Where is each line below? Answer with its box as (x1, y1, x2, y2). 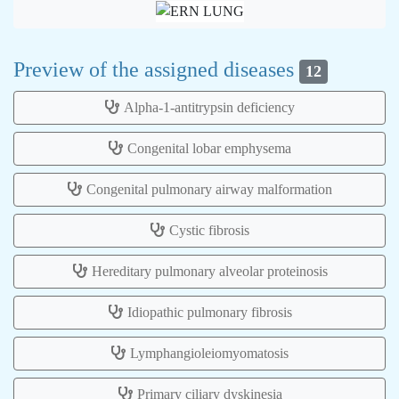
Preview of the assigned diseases (13, 58, 299, 82)
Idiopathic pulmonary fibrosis (126, 304, 292, 320)
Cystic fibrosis (169, 222, 249, 238)
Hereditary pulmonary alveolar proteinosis (91, 263, 328, 279)
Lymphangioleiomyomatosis (130, 345, 289, 361)
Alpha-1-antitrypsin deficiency (124, 99, 295, 115)
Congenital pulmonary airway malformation (86, 181, 332, 197)
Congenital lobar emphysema (127, 140, 291, 156)
